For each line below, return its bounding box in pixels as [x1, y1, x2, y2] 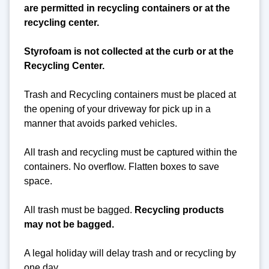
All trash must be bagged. [24, 205, 134, 216]
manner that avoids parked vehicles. [24, 118, 177, 129]
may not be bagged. [24, 219, 114, 230]
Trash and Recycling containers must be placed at [24, 89, 236, 100]
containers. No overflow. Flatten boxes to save [24, 162, 219, 172]
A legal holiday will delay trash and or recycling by [24, 248, 236, 259]
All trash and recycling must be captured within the [24, 147, 237, 158]
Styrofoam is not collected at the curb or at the [24, 46, 234, 57]
